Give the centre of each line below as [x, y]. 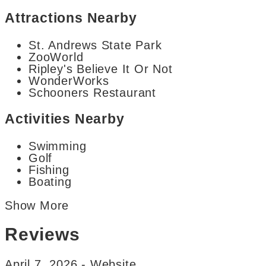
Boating [50, 181]
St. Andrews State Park [95, 45]
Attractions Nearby [71, 18]
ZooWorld [56, 57]
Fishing [49, 170]
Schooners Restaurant [92, 92]
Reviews [42, 235]
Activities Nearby [65, 119]
